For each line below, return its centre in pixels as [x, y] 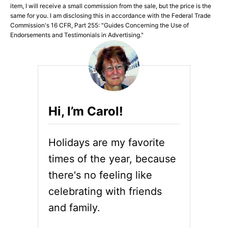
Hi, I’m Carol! [86, 111]
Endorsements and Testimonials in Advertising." [77, 35]
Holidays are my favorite [107, 142]
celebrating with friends [105, 191]
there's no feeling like [100, 175]
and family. [74, 207]
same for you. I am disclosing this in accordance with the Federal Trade [110, 15]
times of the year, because [112, 159]
